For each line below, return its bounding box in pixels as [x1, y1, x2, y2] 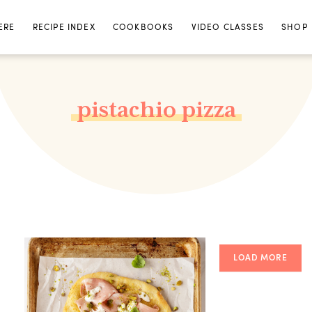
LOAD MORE [233, 252, 288, 263]
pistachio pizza [76, 97, 236, 122]
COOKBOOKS [112, 22, 174, 32]
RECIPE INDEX [32, 22, 95, 32]
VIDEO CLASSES [191, 22, 264, 32]
